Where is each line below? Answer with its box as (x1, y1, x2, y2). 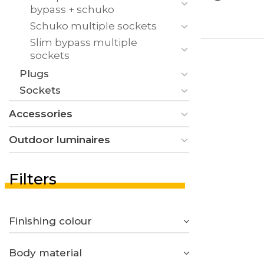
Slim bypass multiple (30, 36, 137, 48)
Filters (9, 169, 57, 189)
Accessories (9, 107, 72, 120)
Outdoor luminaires (9, 133, 110, 146)
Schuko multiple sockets (30, 19, 157, 32)
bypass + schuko (30, 3, 114, 15)
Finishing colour (9, 214, 92, 227)
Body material (9, 247, 82, 259)
